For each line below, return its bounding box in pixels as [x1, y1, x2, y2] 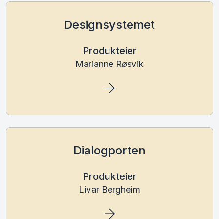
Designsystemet [64, 17, 155, 32]
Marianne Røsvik [75, 58, 144, 69]
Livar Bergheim [79, 184, 140, 195]
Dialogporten [73, 143, 146, 157]
